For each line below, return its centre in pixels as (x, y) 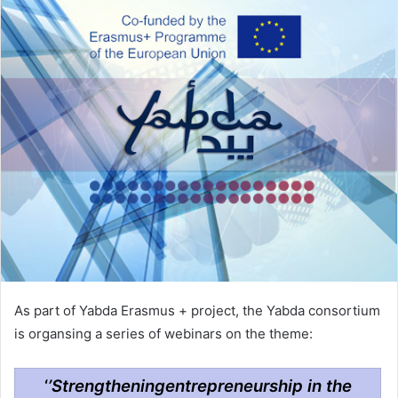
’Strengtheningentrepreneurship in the (199, 386)
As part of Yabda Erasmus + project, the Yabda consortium (197, 310)
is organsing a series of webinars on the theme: (163, 333)
